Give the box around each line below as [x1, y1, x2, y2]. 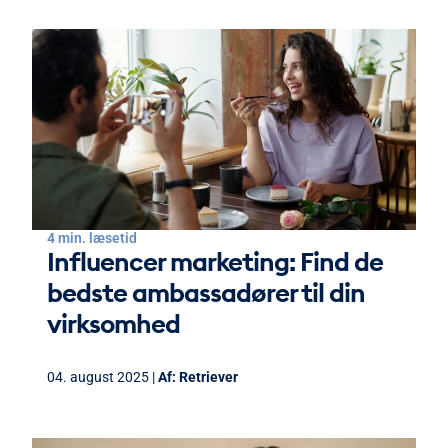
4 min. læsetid [47, 229, 137, 246]
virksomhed [47, 306, 180, 340]
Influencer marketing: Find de [47, 244, 383, 278]
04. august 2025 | [47, 368, 158, 385]
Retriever [179, 368, 238, 385]
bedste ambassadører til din [47, 275, 365, 309]
